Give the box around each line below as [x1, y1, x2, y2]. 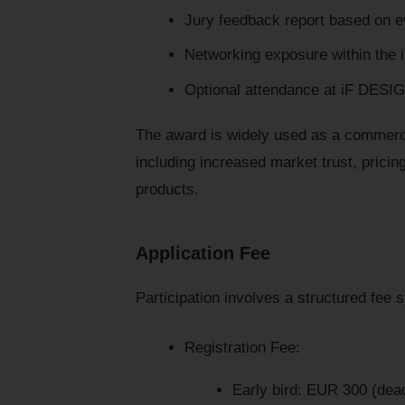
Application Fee [136, 242, 270, 263]
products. [136, 180, 199, 198]
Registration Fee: [184, 338, 300, 356]
